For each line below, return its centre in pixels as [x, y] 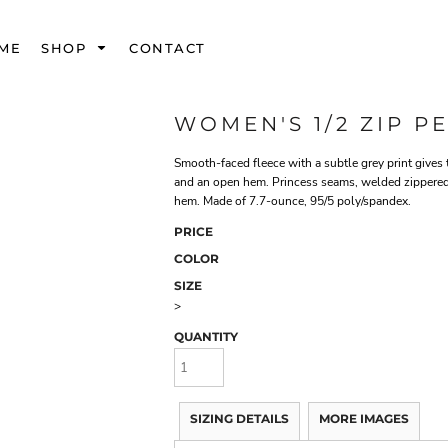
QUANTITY [206, 337]
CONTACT [167, 47]
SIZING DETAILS [239, 418]
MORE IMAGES [364, 418]
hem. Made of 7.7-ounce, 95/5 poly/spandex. [292, 201]
